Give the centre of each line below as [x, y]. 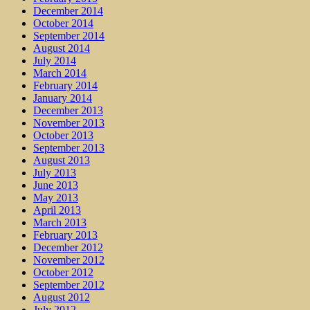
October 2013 [63, 136]
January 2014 [63, 98]
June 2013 [56, 185]
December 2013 [68, 111]
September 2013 [69, 148]
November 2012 [69, 260]
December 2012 [68, 248]
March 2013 [60, 223]
